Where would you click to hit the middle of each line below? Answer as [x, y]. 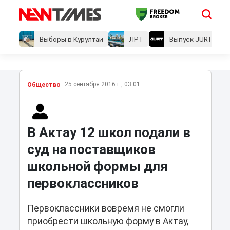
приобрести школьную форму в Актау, [108, 222]
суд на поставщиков [91, 150]
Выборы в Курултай [71, 39]
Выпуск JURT [191, 39]
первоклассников [83, 184]
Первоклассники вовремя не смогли [106, 209]
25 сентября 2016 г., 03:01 [102, 84]
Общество [44, 85]
